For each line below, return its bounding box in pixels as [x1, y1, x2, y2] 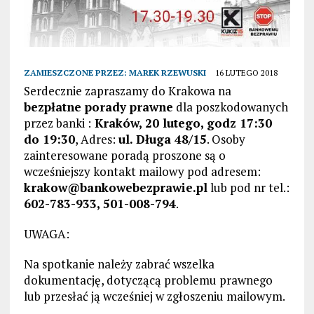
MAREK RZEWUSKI [128, 67, 206, 78]
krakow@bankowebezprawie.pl [23, 179, 207, 196]
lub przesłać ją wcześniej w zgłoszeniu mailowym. [23, 287, 285, 304]
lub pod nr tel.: [207, 179, 289, 196]
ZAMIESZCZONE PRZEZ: [23, 67, 129, 78]
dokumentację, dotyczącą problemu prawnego [23, 271, 273, 288]
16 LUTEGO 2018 [214, 67, 278, 78]
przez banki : [23, 114, 91, 131]
